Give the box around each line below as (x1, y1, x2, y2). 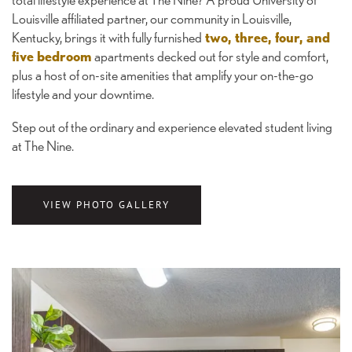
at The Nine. (12, 137, 74, 155)
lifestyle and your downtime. (12, 86, 154, 103)
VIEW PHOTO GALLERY (43, 198, 170, 211)
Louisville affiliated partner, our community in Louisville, (12, 10, 291, 27)
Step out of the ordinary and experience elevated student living (12, 119, 332, 136)
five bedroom (12, 48, 92, 65)
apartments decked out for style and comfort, (92, 48, 328, 65)
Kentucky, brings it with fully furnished (12, 29, 202, 46)
